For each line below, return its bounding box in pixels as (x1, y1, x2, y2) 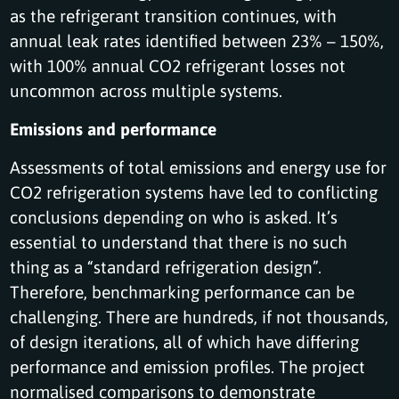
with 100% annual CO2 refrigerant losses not (10, 53, 346, 77)
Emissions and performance (10, 117, 222, 140)
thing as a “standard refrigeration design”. (10, 255, 322, 278)
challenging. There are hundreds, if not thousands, (10, 305, 389, 328)
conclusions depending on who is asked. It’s (10, 205, 338, 228)
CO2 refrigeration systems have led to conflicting (10, 180, 379, 203)
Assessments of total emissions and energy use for (10, 155, 387, 178)
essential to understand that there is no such (10, 230, 348, 253)
